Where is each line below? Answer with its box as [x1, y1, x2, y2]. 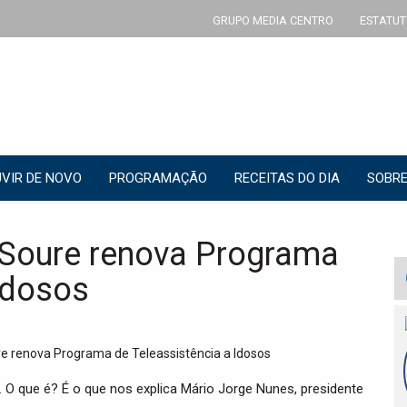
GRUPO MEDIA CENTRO [212, 14, 333, 27]
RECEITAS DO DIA [234, 170, 340, 186]
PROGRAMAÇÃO [109, 170, 207, 186]
